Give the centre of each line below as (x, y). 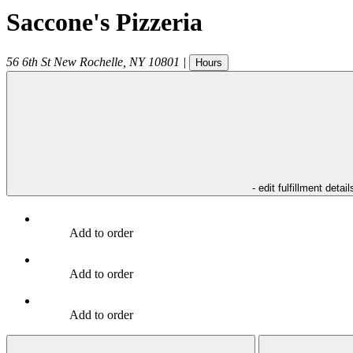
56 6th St (28, 61)
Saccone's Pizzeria (104, 22)
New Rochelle (88, 61)
